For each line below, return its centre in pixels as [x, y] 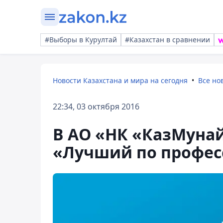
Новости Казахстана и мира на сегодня [120, 80]
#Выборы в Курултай [81, 40]
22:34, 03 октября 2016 [96, 107]
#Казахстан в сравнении [167, 40]
